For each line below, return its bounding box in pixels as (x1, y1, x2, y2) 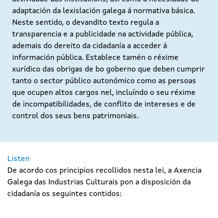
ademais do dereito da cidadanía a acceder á (12, 42, 167, 50)
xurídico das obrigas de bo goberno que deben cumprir (12, 66, 205, 73)
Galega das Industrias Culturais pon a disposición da (7, 179, 191, 186)
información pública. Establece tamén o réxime (12, 54, 179, 62)
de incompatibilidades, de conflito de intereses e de (12, 101, 196, 109)
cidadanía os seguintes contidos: (7, 190, 122, 198)
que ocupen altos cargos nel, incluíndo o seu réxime (12, 89, 196, 97)
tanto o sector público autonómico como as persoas (12, 77, 196, 85)
